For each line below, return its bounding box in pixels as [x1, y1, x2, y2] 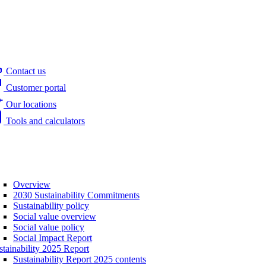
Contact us [4, 66, 46, 76]
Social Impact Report [13, 233, 92, 243]
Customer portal [4, 83, 66, 93]
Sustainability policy [13, 201, 89, 211]
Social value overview [13, 211, 96, 221]
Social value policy [13, 222, 84, 232]
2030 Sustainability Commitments [13, 190, 140, 200]
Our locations [4, 99, 56, 109]
